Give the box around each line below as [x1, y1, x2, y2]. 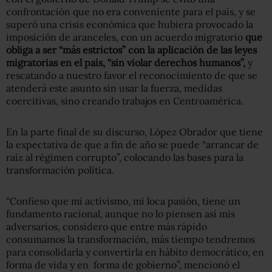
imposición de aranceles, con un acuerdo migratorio [6, 30, 245, 43]
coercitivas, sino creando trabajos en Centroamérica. [6, 94, 243, 107]
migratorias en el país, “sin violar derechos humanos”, [6, 56, 245, 69]
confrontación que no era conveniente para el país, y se [6, 5, 256, 18]
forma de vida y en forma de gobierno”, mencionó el [6, 258, 240, 271]
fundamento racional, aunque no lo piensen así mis [6, 207, 235, 220]
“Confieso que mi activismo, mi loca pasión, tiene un [6, 194, 240, 207]
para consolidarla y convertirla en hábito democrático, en [6, 245, 264, 258]
